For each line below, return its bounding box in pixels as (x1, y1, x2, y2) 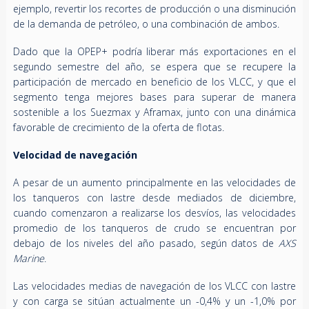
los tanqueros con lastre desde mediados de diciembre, (12, 190, 297, 204)
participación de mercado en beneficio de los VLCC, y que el (12, 74, 297, 88)
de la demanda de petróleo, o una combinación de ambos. (12, 17, 282, 30)
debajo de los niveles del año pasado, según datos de (12, 236, 275, 250)
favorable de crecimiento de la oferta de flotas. (12, 120, 224, 134)
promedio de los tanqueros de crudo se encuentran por (12, 221, 297, 235)
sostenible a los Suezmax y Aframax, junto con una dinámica (12, 105, 297, 119)
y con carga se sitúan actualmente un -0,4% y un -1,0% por (12, 294, 297, 308)
